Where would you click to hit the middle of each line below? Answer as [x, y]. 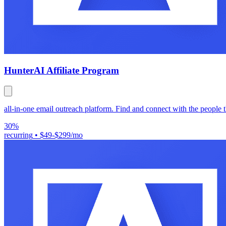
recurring [18, 135]
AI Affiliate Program [76, 71]
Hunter [19, 71]
